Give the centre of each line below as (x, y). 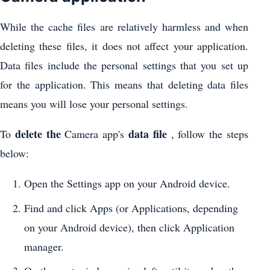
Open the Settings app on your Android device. (127, 184)
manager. (44, 246)
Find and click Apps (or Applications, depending (131, 208)
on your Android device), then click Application (129, 227)
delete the (38, 134)
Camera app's (95, 134)
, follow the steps (208, 134)
